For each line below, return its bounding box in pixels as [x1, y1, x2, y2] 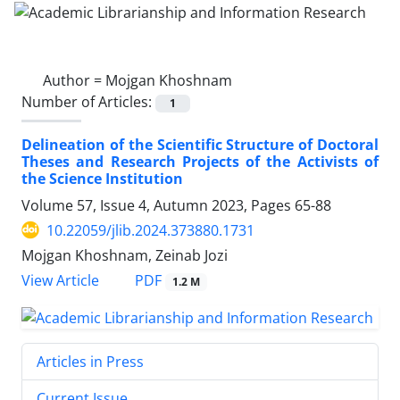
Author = [43, 70, 105, 90]
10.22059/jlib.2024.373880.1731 [46, 220, 254, 240]
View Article [21, 271, 99, 290]
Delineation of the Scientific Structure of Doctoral [21, 134, 379, 154]
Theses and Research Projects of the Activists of [21, 151, 379, 171]
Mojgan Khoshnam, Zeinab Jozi [21, 245, 228, 265]
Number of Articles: [21, 91, 155, 112]
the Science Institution [21, 168, 183, 188]
